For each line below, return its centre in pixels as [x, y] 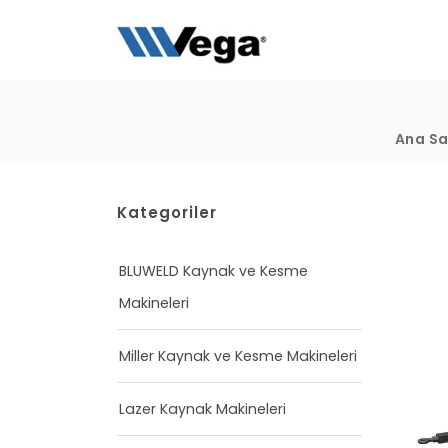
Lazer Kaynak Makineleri [202, 409]
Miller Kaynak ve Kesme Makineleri [238, 356]
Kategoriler [167, 212]
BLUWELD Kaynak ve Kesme [213, 271]
